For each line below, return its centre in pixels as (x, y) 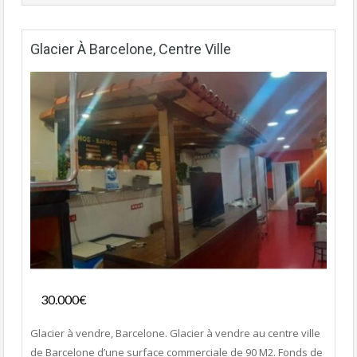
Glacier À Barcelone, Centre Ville (131, 49)
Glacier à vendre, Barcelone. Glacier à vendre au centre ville (175, 333)
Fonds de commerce (271, 260)
